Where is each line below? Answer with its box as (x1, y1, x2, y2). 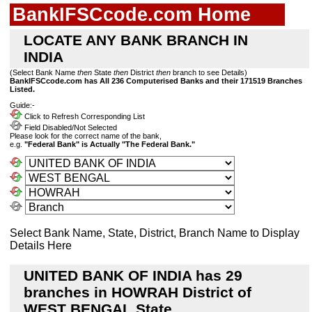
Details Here (10, 240, 72, 252)
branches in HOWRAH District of (24, 284, 251, 301)
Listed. (10, 85, 35, 93)
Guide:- (10, 101, 35, 110)
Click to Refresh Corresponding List (22, 112, 145, 121)
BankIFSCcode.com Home (13, 3, 251, 25)
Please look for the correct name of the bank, (10, 132, 162, 141)
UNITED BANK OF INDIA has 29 (24, 267, 242, 284)
